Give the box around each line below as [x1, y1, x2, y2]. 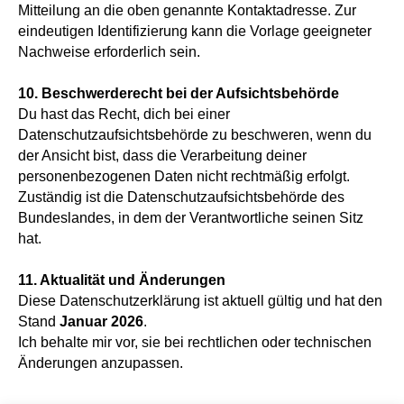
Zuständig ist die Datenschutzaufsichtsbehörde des [18, 189, 344, 205]
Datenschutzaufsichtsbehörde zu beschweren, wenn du [18, 127, 372, 142]
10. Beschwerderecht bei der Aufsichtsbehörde [18, 86, 339, 101]
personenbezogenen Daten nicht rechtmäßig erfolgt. [18, 169, 350, 184]
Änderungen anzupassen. [18, 355, 183, 371]
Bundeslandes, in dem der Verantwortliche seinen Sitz [18, 210, 363, 225]
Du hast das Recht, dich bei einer [18, 106, 230, 122]
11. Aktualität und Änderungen [18, 272, 225, 288]
